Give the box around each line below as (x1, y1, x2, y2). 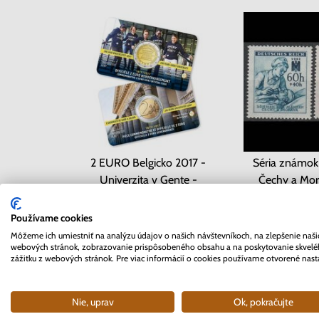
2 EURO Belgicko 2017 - (90, 156, 206, 169)
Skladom (127, 206, 169, 219)
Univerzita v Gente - (99, 173, 197, 187)
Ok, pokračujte (234, 296, 293, 308)
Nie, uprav (71, 296, 114, 308)
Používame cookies (11, 211, 93, 224)
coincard (127, 190, 169, 204)
